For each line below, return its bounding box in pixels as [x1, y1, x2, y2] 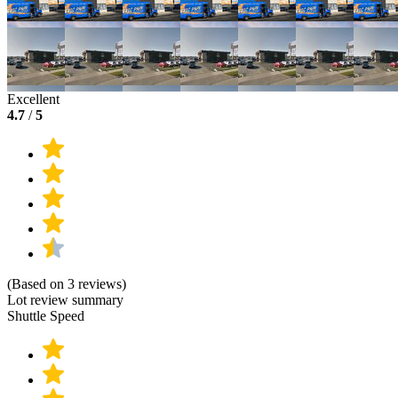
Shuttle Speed [7, 308, 84, 324]
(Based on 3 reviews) [7, 276, 126, 292]
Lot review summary [7, 292, 123, 308]
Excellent [7, 92, 60, 107]
